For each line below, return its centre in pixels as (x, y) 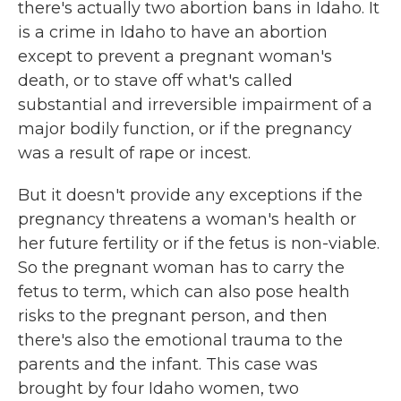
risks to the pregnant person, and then (173, 316)
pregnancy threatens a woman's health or (187, 219)
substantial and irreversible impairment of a (195, 105)
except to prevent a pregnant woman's (175, 56)
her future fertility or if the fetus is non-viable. (199, 243)
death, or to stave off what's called (155, 81)
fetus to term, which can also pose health (184, 292)
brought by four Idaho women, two (158, 388)
